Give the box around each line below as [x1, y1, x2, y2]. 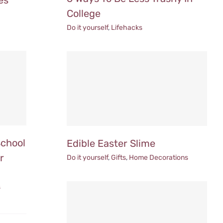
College [67, 7, 101, 19]
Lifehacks [111, 23, 143, 32]
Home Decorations [129, 153, 189, 162]
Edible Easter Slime [67, 137, 156, 149]
